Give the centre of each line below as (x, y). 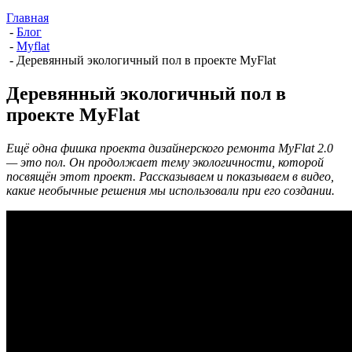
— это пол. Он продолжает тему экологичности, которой (165, 162)
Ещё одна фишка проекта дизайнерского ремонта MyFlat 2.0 (170, 148)
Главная (27, 18)
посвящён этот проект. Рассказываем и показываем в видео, (170, 176)
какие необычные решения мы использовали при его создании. (170, 190)
